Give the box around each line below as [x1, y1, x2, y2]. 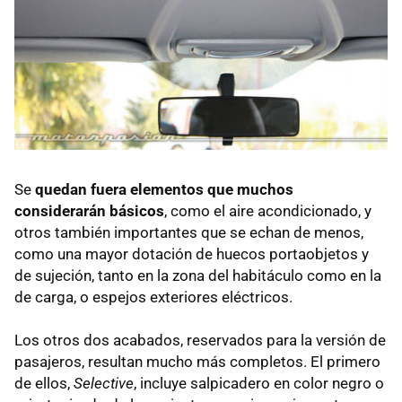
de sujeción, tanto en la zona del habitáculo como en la [14, 266, 381, 284]
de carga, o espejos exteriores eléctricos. [14, 287, 293, 306]
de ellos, [14, 373, 74, 392]
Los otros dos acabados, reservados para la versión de [14, 330, 386, 349]
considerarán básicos [14, 201, 164, 220]
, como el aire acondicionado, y [164, 201, 371, 220]
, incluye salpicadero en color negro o [134, 373, 384, 392]
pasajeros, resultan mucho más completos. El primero [14, 352, 380, 371]
